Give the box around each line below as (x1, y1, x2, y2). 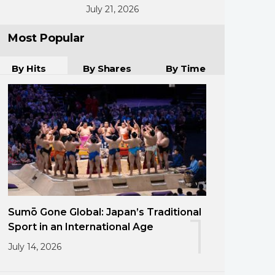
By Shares (82, 63, 132, 74)
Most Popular (8, 31, 85, 45)
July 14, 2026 (8, 241, 61, 252)
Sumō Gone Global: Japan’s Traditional (8, 206, 201, 218)
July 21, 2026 (86, 4, 139, 15)
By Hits (11, 63, 46, 74)
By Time (165, 63, 206, 74)
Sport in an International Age (8, 220, 153, 233)
